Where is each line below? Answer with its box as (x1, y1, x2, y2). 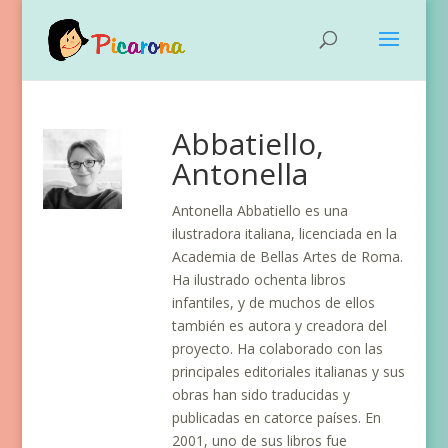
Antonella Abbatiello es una (172, 201, 349, 220)
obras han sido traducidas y (172, 385, 351, 404)
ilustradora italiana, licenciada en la (172, 224, 398, 243)
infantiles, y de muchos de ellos (172, 293, 376, 312)
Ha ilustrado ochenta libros (172, 270, 347, 289)
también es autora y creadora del (172, 316, 388, 335)
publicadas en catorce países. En (172, 408, 382, 427)
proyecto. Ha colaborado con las (172, 339, 384, 358)
